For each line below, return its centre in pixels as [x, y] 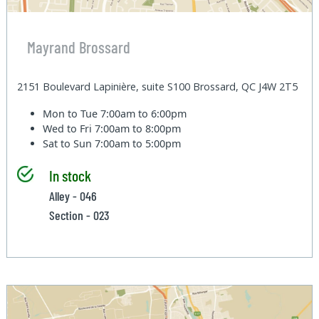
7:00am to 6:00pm [144, 113]
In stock [70, 175]
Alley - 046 [73, 195]
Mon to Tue [72, 113]
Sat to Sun [69, 143]
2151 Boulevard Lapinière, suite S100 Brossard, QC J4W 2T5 [158, 86]
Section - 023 [79, 215]
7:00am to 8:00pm [138, 128]
